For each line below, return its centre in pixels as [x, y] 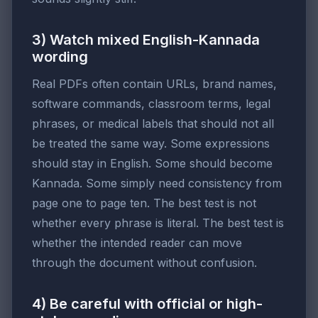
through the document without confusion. [144, 263]
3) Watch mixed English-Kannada [146, 40]
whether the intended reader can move [137, 243]
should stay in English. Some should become [152, 164]
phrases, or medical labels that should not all [153, 124]
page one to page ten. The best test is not [144, 203]
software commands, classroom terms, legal [151, 104]
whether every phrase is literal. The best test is [158, 223]
